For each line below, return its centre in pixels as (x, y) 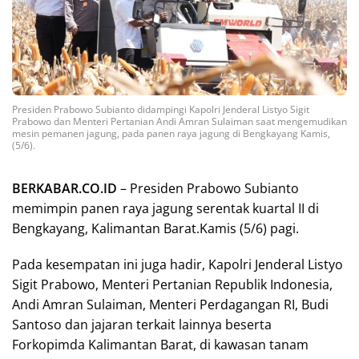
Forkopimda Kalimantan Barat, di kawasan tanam (160, 344)
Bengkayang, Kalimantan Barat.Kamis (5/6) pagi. (155, 228)
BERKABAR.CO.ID (65, 188)
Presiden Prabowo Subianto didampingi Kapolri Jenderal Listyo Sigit (161, 109)
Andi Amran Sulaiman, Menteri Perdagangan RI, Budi (170, 304)
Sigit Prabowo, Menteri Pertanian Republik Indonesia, (172, 284)
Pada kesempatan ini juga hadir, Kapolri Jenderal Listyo (177, 264)
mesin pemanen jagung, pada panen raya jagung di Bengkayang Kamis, (171, 133)
